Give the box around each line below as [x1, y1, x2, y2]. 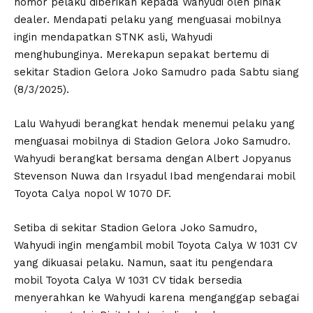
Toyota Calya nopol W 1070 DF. [14, 187, 171, 200]
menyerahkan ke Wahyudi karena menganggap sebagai [14, 291, 299, 304]
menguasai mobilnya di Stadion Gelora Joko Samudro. [14, 134, 291, 147]
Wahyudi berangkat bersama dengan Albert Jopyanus [14, 152, 291, 165]
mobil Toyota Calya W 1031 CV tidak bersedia [14, 273, 242, 286]
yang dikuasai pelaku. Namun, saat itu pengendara [14, 256, 273, 269]
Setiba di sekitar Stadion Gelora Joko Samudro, [14, 221, 257, 234]
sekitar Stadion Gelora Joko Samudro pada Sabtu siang [14, 65, 299, 78]
